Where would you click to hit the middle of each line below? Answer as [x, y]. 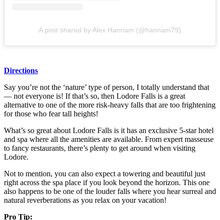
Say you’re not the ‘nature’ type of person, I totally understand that [107, 87]
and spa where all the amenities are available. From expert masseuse [109, 139]
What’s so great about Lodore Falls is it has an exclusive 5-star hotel [109, 131]
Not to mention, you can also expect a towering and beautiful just [105, 174]
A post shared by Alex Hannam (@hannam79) [110, 30]
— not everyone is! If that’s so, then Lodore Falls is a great [95, 96]
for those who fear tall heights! [52, 114]
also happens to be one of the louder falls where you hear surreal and [110, 192]
